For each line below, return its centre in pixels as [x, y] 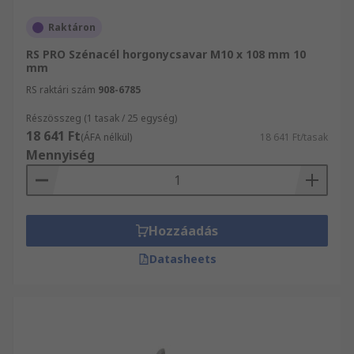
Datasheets [183, 259]
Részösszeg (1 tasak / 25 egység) [102, 118]
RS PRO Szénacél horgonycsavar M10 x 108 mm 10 [166, 54]
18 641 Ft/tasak [294, 137]
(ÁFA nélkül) [106, 137]
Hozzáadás [183, 231]
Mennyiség [60, 155]
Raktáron [72, 27]
